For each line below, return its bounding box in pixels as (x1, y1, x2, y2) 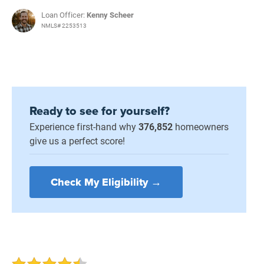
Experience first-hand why (29, 120, 138, 133)
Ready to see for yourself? (29, 102, 170, 120)
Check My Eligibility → (51, 174, 161, 190)
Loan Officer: (41, 9, 87, 21)
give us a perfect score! (29, 134, 125, 147)
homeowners (173, 120, 229, 133)
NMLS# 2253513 (41, 21, 87, 30)
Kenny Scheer (87, 9, 134, 21)
